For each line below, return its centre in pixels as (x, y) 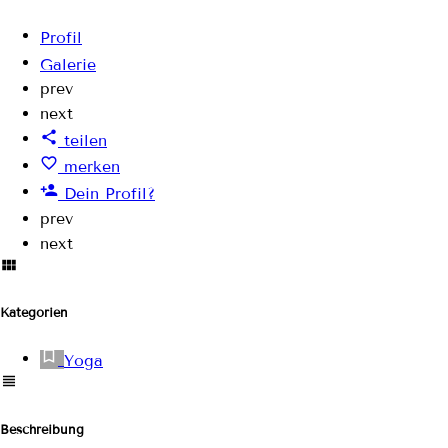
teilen (85, 140)
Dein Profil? (109, 193)
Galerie (68, 64)
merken (92, 167)
